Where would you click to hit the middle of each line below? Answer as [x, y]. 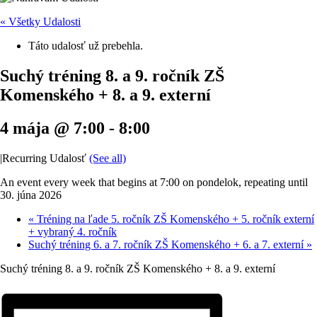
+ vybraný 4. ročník [73, 231]
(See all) [108, 158]
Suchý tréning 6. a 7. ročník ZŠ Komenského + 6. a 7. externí [167, 244]
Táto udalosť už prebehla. [86, 46]
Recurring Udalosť [46, 158]
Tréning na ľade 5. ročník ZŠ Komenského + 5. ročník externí [174, 219]
